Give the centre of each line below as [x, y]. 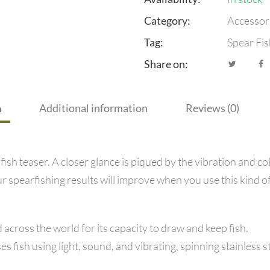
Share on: [166, 64]
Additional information [93, 108]
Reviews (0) [212, 108]
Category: [167, 20]
